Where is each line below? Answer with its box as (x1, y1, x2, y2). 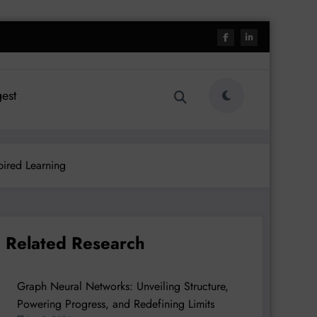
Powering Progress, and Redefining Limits (16, 295, 214, 312)
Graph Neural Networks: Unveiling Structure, (16, 277, 229, 294)
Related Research (5, 230, 145, 255)
